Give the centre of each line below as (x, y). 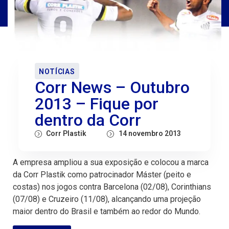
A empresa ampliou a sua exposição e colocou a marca (111, 163)
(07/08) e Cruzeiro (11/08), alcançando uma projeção (107, 199)
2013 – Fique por (96, 104)
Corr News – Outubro (112, 88)
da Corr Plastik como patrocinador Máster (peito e (102, 175)
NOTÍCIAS (57, 72)
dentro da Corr (88, 120)
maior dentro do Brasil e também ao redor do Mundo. (107, 212)
